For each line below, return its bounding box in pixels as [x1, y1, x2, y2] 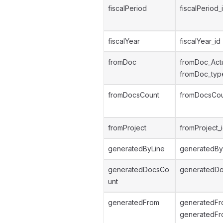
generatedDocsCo [108, 165, 169, 174]
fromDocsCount [108, 91, 159, 99]
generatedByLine [108, 144, 165, 153]
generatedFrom [108, 198, 159, 207]
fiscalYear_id [180, 37, 221, 45]
